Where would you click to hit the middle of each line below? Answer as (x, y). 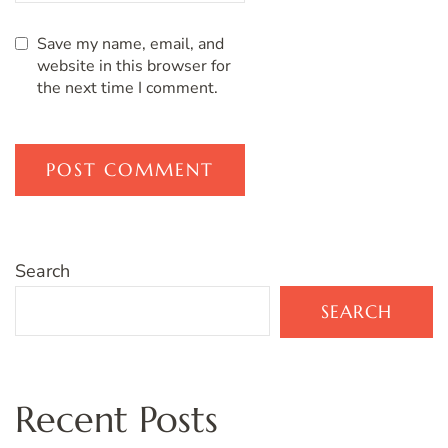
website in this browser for (134, 65)
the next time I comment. (127, 87)
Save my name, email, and (130, 43)
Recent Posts (116, 419)
